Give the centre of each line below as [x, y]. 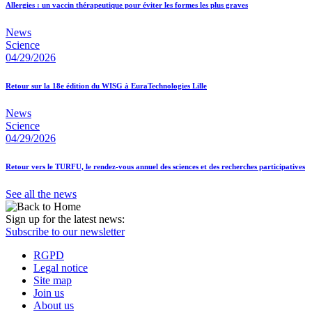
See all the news [41, 194]
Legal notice [61, 267]
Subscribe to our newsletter [65, 231]
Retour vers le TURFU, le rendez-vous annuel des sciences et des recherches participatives [155, 166]
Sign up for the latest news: [65, 219]
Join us [49, 292]
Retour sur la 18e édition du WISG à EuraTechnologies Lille [106, 85]
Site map [53, 280]
